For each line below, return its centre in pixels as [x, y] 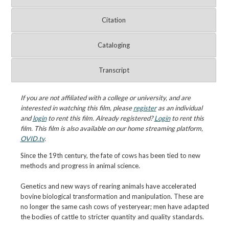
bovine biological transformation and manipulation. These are [112, 197]
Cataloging [114, 45]
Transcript [114, 70]
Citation [114, 20]
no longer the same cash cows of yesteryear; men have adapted [114, 207]
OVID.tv [32, 139]
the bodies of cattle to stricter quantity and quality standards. [112, 217]
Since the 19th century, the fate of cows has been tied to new [110, 156]
